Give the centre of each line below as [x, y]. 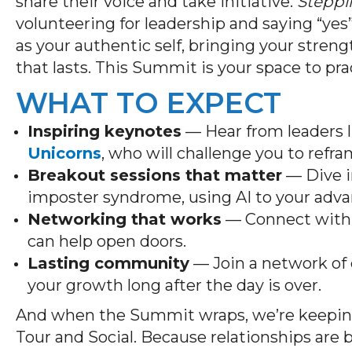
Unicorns [64, 153]
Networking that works [125, 219]
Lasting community [108, 263]
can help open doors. [107, 241]
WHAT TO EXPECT [148, 103]
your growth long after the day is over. [174, 285]
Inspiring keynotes [104, 131]
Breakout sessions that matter [155, 175]
